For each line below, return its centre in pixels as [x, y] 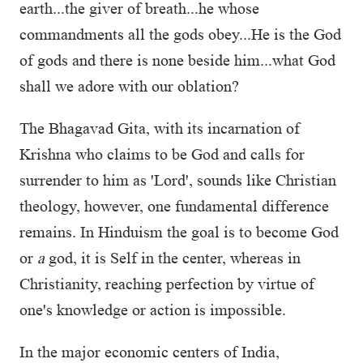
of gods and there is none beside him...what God [177, 60]
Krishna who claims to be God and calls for [162, 154]
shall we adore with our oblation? [129, 86]
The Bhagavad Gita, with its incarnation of [160, 128]
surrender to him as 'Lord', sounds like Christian [178, 180]
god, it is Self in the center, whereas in [173, 258]
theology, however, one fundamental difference [174, 206]
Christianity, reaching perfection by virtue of [167, 284]
